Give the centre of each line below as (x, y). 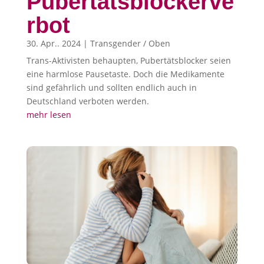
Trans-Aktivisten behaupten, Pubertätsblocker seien (128, 61)
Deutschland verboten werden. (88, 101)
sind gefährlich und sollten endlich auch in (111, 88)
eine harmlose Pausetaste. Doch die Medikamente (125, 74)
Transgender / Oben (130, 44)
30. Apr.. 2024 (53, 44)
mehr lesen (49, 115)
